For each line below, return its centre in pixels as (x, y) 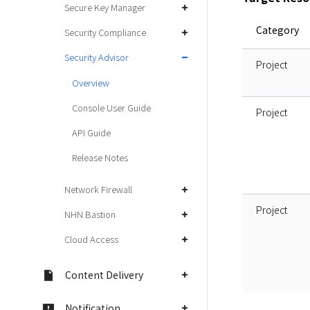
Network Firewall (98, 189)
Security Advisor (97, 57)
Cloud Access (91, 239)
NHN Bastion (90, 214)
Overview (91, 83)
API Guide (91, 133)
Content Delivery (104, 275)
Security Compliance (105, 32)
